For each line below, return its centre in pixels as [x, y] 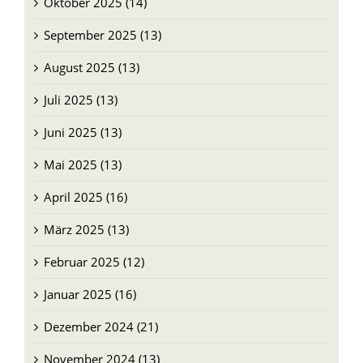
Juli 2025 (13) [80, 87]
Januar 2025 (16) [90, 282]
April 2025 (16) [85, 184]
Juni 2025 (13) [82, 120]
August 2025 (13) [91, 55]
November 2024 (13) [101, 346]
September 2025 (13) [102, 22]
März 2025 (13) [86, 217]
